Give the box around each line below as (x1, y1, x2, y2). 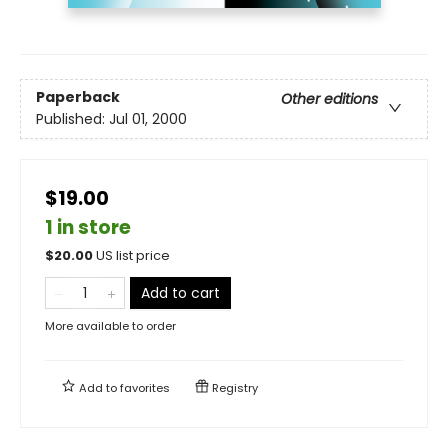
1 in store (45, 213, 131, 241)
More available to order (45, 317, 176, 334)
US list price (96, 246, 170, 264)
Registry (209, 379, 258, 396)
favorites (120, 379, 170, 396)
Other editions (281, 89, 378, 109)
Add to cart (141, 282, 220, 303)
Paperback (36, 87, 120, 107)
